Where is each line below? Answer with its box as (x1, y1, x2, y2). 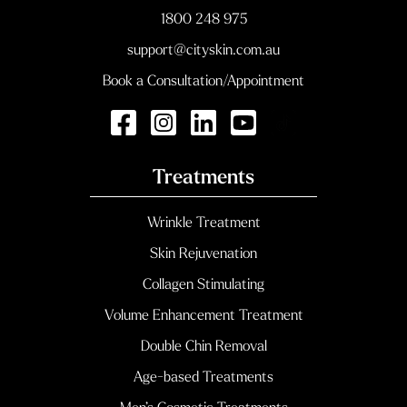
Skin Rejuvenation (150, 246, 257, 262)
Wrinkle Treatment (146, 215, 261, 231)
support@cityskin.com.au (127, 43, 280, 58)
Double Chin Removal (140, 339, 267, 354)
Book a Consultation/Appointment (103, 74, 304, 89)
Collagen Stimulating (143, 277, 264, 293)
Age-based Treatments (134, 370, 273, 385)
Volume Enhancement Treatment (104, 308, 303, 323)
